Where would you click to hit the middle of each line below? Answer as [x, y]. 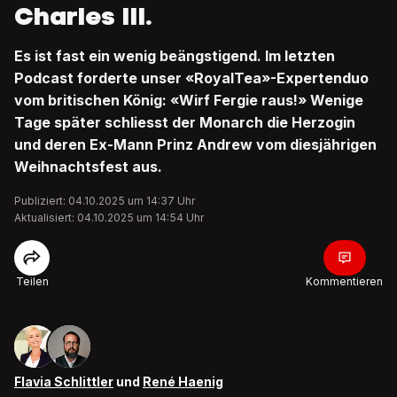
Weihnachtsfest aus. [88, 167]
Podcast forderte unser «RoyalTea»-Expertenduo [191, 78]
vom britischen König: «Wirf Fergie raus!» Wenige [189, 100]
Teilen [32, 281]
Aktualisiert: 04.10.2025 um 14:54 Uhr [109, 218]
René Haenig [183, 381]
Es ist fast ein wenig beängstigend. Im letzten [175, 56]
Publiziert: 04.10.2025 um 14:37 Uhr [105, 201]
